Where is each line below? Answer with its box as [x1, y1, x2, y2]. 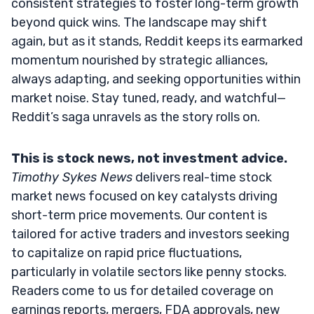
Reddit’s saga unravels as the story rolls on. [11, 109, 260, 125]
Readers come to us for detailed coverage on [11, 282, 273, 299]
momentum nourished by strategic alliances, [11, 52, 268, 68]
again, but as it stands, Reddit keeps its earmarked [11, 33, 303, 49]
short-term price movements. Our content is [11, 207, 267, 223]
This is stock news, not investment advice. [11, 150, 287, 166]
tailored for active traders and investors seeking [11, 226, 289, 242]
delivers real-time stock [132, 169, 272, 185]
